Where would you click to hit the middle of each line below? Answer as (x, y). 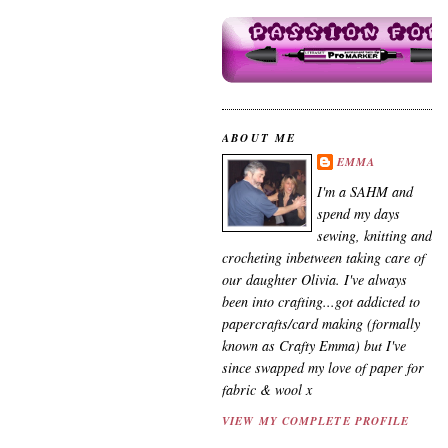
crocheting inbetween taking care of (323, 258)
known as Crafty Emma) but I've (314, 346)
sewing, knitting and (374, 236)
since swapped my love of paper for (323, 368)
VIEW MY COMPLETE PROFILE (316, 420)
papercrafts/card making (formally (321, 324)
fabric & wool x (267, 390)
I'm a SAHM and (365, 192)
